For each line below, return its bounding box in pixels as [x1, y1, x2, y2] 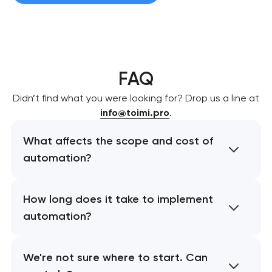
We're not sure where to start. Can [22, 250, 208, 264]
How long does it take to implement [22, 192, 213, 206]
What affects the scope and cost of [22, 134, 213, 148]
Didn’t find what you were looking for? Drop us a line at [13, 92, 259, 104]
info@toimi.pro [100, 106, 169, 118]
